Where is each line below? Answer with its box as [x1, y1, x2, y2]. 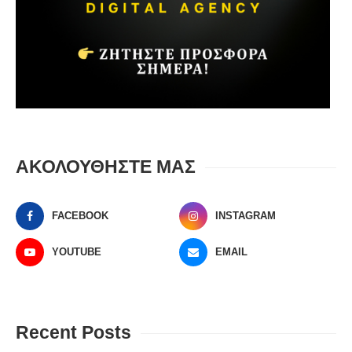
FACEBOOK [52, 210, 108, 222]
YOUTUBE [52, 246, 101, 258]
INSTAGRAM [215, 210, 277, 222]
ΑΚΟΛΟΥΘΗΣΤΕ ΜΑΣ [16, 156, 196, 178]
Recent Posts [16, 322, 131, 343]
